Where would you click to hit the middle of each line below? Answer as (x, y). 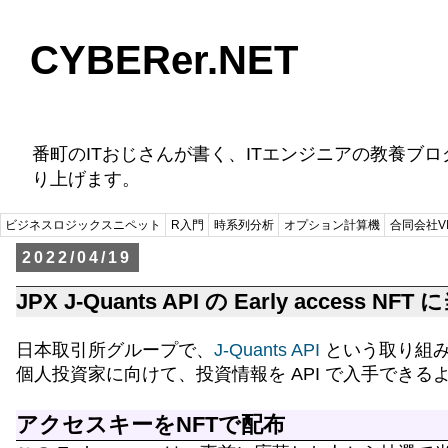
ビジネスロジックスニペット (83, 225)
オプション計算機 (332, 225)
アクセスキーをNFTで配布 (150, 425)
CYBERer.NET (164, 60)
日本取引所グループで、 (115, 350)
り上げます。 (86, 179)
